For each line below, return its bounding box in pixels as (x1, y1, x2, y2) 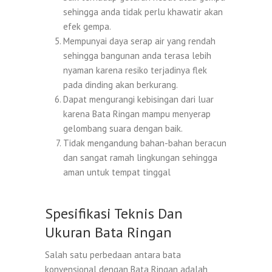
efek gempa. (63, 20, 111, 32)
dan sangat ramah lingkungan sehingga (63, 151, 217, 163)
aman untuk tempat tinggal (63, 166, 171, 178)
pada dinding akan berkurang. (63, 78, 178, 90)
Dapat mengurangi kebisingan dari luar (63, 93, 214, 105)
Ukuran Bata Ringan (45, 222, 172, 242)
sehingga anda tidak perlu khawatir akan (63, 5, 223, 18)
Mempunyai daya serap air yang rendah (63, 35, 216, 47)
